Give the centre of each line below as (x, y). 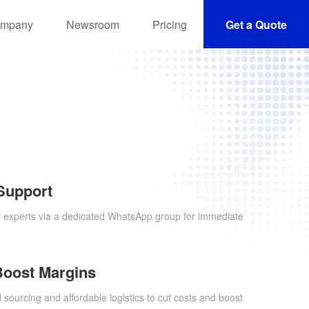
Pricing (170, 24)
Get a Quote (256, 24)
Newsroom (93, 24)
